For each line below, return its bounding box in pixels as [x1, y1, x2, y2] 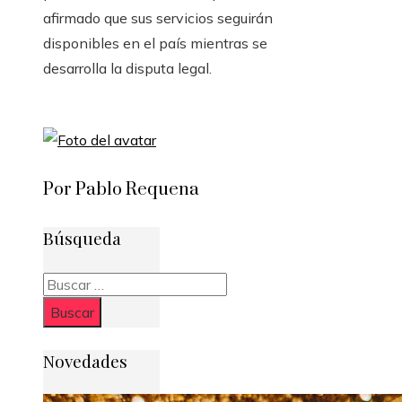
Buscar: [42, 274, 89, 293]
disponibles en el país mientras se [43, 34, 267, 53]
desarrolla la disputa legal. [43, 59, 212, 78]
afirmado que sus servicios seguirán [43, 9, 273, 28]
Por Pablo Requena [43, 179, 199, 202]
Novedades [43, 349, 127, 372]
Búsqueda [43, 226, 121, 250]
